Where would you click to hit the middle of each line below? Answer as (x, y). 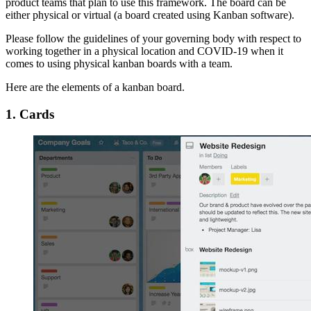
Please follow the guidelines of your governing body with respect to (153, 39)
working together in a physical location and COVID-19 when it (144, 51)
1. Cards (30, 115)
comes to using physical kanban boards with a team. (119, 64)
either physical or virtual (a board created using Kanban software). (150, 15)
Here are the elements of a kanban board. (95, 87)
